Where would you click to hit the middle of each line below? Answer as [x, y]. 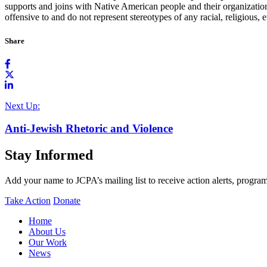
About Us [47, 232]
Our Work [48, 243]
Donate [67, 201]
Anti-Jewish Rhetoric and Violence [89, 129]
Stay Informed [49, 155]
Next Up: [22, 105]
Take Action [28, 201]
